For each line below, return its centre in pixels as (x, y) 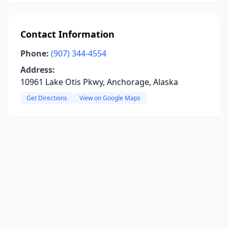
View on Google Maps (110, 98)
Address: (38, 70)
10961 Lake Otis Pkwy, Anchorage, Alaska (99, 82)
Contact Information (67, 34)
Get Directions (47, 98)
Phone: (35, 53)
